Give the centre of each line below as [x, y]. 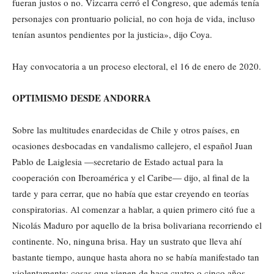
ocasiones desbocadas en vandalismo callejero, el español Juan [132, 145]
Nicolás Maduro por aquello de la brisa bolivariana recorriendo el [137, 225]
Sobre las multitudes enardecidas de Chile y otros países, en [126, 129]
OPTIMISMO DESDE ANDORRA [82, 98]
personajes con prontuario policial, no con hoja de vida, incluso [134, 18]
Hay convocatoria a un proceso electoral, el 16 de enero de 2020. [137, 66]
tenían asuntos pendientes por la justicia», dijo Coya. [112, 34]
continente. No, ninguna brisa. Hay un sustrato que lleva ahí [127, 241]
